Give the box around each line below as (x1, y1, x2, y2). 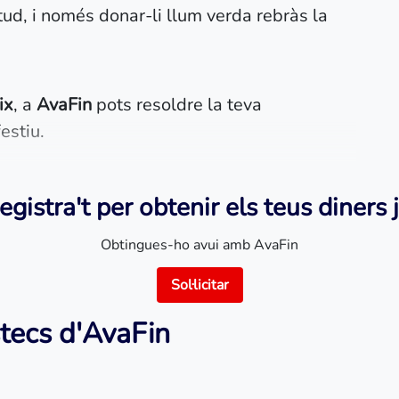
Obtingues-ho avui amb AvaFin (101, 235, 298, 255)
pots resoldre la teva (92, 93, 262, 117)
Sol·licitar (170, 275, 229, 295)
